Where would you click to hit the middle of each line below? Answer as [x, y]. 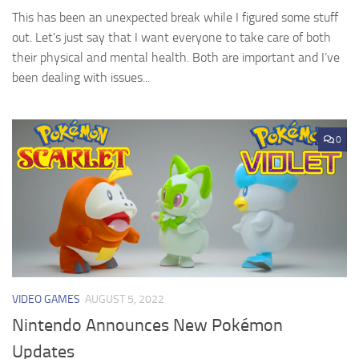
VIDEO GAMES [46, 299]
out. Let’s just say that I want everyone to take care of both [171, 38]
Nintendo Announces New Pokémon [147, 326]
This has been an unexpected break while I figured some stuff [175, 18]
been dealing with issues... [81, 78]
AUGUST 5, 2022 [125, 299]
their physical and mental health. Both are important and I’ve [176, 58]
